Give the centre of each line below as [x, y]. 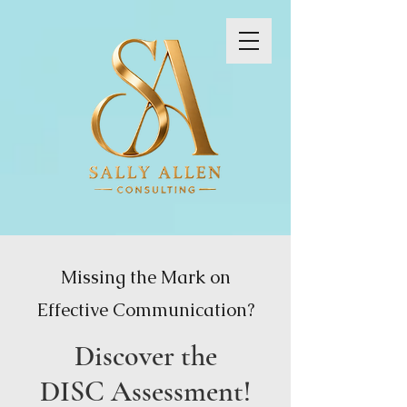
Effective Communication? [145, 310]
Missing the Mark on [145, 277]
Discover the [145, 356]
